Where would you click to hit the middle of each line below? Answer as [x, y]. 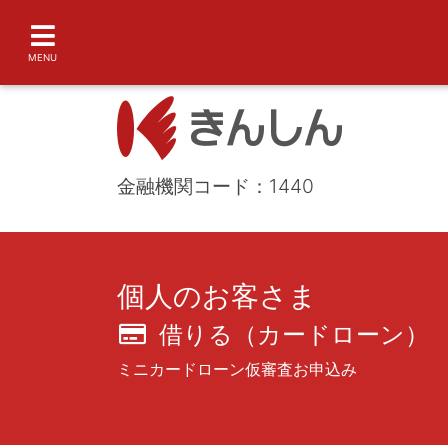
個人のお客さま [217, 296]
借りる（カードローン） [288, 334]
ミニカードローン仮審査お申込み [237, 369]
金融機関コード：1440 [215, 186]
